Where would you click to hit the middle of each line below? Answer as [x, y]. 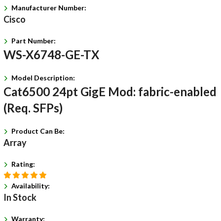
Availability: [30, 186]
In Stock [20, 197]
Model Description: [43, 78]
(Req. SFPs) [33, 108]
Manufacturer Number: [49, 8]
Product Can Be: [38, 131]
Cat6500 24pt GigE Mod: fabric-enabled [110, 92]
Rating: [23, 164]
